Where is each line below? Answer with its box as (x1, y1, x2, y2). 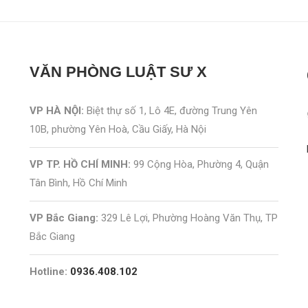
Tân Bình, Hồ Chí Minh (29, 177, 127, 190)
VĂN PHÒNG (29, 63, 122, 81)
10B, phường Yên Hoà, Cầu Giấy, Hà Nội (29, 123, 206, 136)
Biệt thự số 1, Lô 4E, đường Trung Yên (86, 104, 257, 118)
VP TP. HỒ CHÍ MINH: (29, 158, 131, 171)
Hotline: (29, 265, 70, 278)
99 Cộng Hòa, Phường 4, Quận (130, 158, 269, 171)
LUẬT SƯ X (121, 63, 207, 81)
